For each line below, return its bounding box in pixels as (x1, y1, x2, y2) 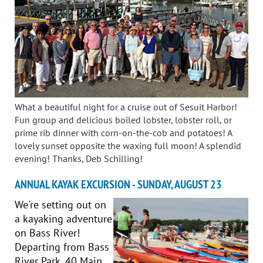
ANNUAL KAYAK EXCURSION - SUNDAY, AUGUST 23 (15, 176, 222, 192)
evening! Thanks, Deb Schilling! (15, 152, 143, 164)
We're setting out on (15, 197, 106, 211)
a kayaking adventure (15, 211, 112, 225)
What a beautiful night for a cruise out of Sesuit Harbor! (15, 100, 237, 113)
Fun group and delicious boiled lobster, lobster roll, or (15, 113, 232, 126)
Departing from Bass (15, 240, 109, 254)
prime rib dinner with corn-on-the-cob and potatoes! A (15, 126, 232, 139)
